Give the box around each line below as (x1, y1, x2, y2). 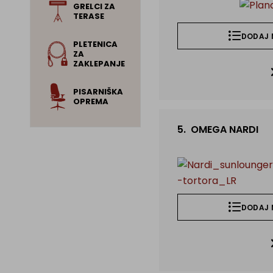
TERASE (73, 10, 104, 22)
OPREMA (73, 96, 108, 107)
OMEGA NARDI (188, 122, 259, 136)
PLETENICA (73, 38, 118, 50)
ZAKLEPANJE (73, 58, 125, 69)
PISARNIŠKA (73, 86, 123, 97)
